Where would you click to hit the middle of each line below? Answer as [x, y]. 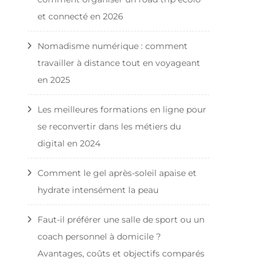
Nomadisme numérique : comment [113, 46]
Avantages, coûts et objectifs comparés [121, 253]
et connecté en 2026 [80, 16]
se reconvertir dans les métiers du [109, 126]
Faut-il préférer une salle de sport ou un [121, 219]
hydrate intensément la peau [98, 190]
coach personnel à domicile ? [99, 236]
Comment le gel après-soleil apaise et [117, 173]
